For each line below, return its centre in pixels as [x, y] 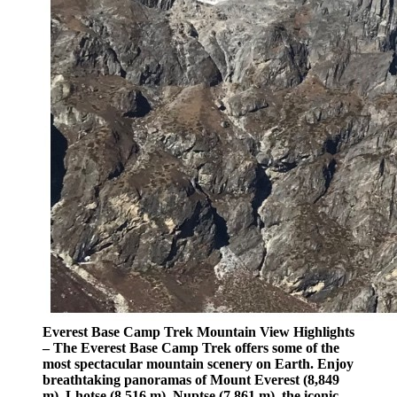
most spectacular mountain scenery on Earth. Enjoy [198, 364]
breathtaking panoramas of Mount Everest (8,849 [191, 380]
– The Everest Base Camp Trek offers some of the [191, 348]
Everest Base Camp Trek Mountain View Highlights [198, 332]
